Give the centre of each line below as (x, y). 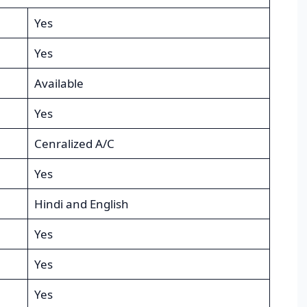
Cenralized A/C (74, 144)
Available (59, 84)
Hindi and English (81, 204)
